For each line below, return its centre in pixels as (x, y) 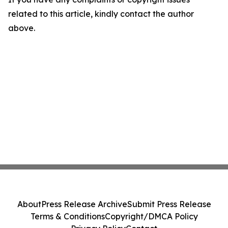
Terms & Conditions (67, 216)
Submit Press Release (169, 204)
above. (22, 28)
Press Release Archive (84, 204)
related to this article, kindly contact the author (101, 14)
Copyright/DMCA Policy (151, 216)
